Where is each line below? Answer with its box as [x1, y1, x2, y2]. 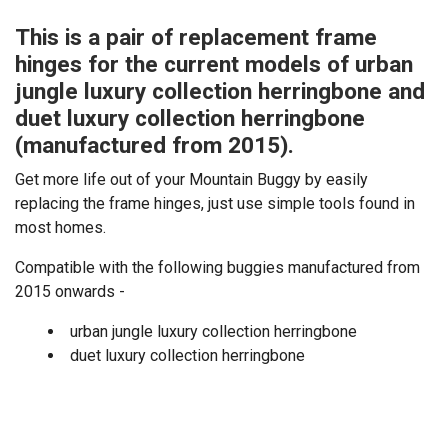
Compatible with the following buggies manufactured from [15, 257, 420, 277]
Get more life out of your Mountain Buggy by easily [15, 169, 368, 189]
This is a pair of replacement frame [15, 20, 377, 55]
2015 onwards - [15, 281, 125, 301]
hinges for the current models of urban [15, 47, 413, 82]
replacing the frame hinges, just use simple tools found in [15, 193, 415, 213]
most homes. [15, 217, 106, 237]
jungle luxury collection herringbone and [15, 74, 425, 109]
